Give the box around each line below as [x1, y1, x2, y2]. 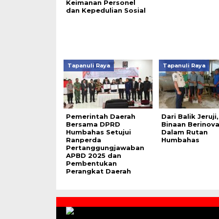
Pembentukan [66, 159, 117, 167]
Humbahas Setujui [66, 128, 131, 136]
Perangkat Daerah [66, 167, 131, 175]
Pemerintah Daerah [66, 112, 135, 120]
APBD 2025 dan [66, 152, 121, 159]
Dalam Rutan [161, 128, 208, 136]
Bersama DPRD [66, 120, 120, 128]
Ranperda [66, 136, 101, 144]
